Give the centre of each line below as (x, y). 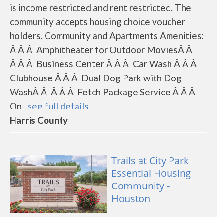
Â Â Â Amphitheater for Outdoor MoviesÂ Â (102, 50)
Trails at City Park (150, 161)
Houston (131, 198)
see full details (58, 106)
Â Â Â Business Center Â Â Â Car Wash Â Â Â (104, 64)
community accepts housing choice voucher (97, 22)
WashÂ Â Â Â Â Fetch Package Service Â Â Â (103, 92)
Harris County (39, 120)
